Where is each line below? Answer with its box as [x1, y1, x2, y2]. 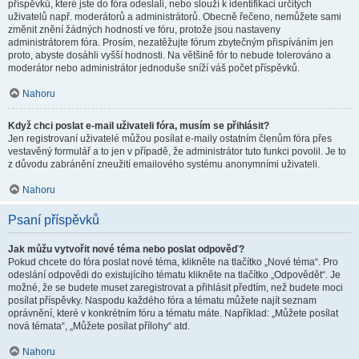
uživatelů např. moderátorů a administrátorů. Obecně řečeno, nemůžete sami [8, 11, 341, 22]
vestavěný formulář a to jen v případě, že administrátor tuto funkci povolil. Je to [8, 146, 346, 157]
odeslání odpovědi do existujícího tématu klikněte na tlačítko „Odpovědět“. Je [8, 269, 341, 280]
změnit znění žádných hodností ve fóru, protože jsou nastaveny [8, 24, 280, 35]
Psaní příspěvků [8, 213, 99, 227]
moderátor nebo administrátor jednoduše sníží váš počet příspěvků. [8, 63, 300, 74]
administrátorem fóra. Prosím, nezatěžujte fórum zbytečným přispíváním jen [8, 37, 333, 48]
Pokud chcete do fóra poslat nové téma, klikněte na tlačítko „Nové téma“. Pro [8, 256, 338, 268]
